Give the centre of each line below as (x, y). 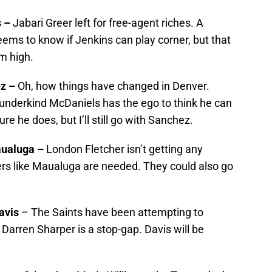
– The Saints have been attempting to (111, 212)
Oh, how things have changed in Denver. (114, 86)
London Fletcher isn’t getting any (124, 149)
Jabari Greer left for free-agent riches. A (108, 23)
